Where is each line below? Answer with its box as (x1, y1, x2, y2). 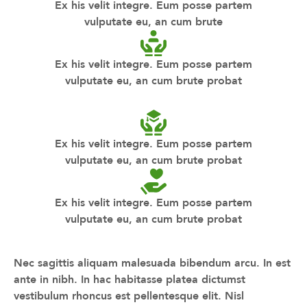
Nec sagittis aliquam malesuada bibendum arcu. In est (14, 254, 291, 271)
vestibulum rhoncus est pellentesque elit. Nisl (14, 286, 244, 304)
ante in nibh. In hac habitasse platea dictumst (14, 270, 245, 288)
